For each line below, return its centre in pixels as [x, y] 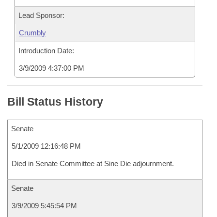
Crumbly [32, 33]
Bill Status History [55, 102]
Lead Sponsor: [41, 15]
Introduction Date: [46, 51]
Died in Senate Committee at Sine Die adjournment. [93, 163]
